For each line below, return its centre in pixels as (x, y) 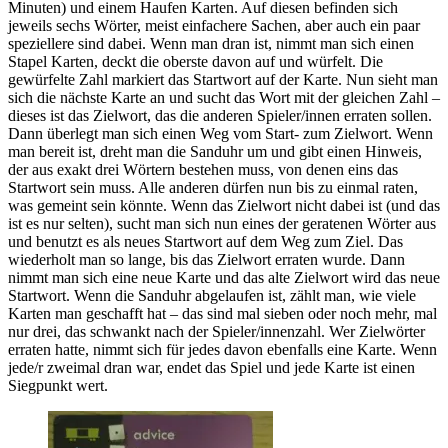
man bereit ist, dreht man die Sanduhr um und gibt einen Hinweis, (215, 152)
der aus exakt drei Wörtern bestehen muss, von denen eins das (203, 170)
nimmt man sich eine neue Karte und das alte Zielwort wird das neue (224, 278)
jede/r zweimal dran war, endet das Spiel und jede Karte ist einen (211, 368)
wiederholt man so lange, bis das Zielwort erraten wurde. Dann (206, 260)
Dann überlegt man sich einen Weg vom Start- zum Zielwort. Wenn (220, 134)
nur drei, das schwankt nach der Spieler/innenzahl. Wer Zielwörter (216, 332)
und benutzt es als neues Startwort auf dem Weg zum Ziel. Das (205, 242)
